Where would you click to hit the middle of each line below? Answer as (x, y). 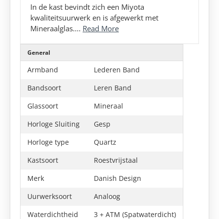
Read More (101, 28)
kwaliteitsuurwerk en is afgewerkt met (94, 18)
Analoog (107, 196)
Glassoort (43, 106)
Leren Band (113, 88)
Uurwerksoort (50, 196)
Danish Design (118, 178)
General (39, 53)
